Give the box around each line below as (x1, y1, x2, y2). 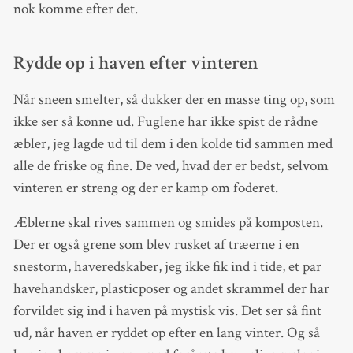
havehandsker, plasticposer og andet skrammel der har (13, 278, 329, 299)
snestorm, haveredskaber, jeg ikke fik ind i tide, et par (13, 256, 321, 277)
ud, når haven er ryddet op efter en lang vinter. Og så (13, 322, 320, 343)
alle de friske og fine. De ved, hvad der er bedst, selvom (13, 155, 329, 176)
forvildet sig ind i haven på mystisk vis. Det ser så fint (13, 300, 321, 321)
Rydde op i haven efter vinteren (13, 51, 258, 76)
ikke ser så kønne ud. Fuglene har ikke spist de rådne (13, 111, 318, 132)
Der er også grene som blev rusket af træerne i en (13, 234, 299, 255)
